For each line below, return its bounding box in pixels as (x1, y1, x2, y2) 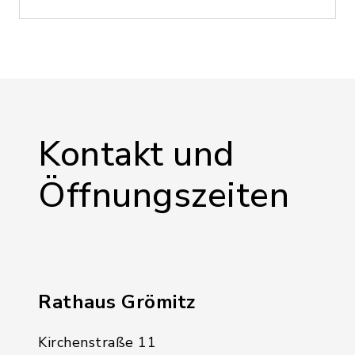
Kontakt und (38, 131, 235, 178)
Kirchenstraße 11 (38, 333, 156, 352)
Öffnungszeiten (38, 172, 289, 219)
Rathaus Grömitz (38, 289, 196, 315)
